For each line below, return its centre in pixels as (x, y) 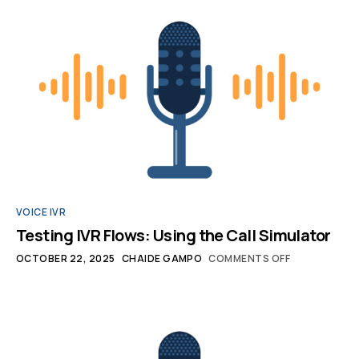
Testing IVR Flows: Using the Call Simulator (173, 235)
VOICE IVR (41, 212)
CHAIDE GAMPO (162, 258)
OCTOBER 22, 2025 (66, 258)
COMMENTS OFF (250, 258)
